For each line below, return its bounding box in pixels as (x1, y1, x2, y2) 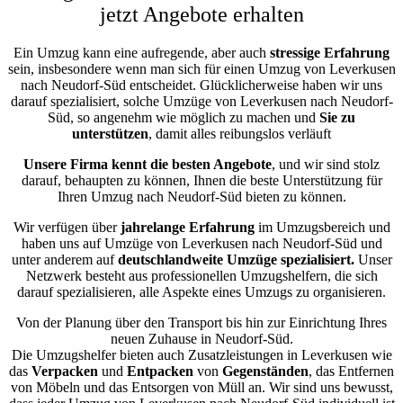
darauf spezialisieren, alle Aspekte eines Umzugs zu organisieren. (17, 283, 386, 300)
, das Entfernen (309, 363, 394, 379)
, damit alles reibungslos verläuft (148, 125, 331, 141)
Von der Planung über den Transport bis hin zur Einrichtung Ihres (16, 314, 387, 330)
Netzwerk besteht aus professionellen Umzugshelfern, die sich (25, 267, 378, 283)
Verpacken (31, 363, 98, 379)
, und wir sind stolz (272, 156, 380, 172)
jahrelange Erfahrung (116, 219, 255, 235)
